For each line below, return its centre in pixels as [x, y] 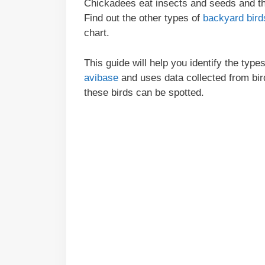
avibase [101, 77]
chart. [97, 33]
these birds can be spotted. [144, 92]
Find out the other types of [143, 18]
